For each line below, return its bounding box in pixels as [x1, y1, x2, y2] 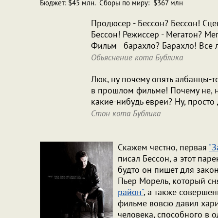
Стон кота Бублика [91, 108, 161, 119]
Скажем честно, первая [118, 142, 209, 153]
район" [118, 186, 144, 198]
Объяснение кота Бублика [91, 52, 183, 63]
